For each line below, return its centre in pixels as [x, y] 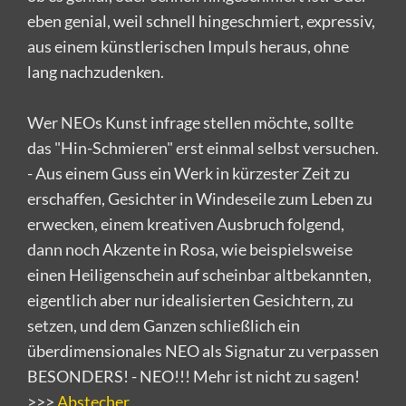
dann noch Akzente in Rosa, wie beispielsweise [190, 249]
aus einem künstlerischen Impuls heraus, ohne [188, 46]
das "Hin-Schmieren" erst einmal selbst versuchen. [203, 147]
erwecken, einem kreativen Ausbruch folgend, [186, 223]
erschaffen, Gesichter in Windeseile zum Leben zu [200, 198]
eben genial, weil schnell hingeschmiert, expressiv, [201, 20]
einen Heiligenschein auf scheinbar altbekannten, [199, 274]
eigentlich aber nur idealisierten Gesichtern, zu [190, 300]
